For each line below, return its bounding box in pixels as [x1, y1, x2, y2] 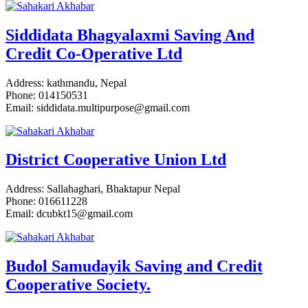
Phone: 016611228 [5, 195, 87, 208]
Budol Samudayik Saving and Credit [5, 257, 263, 276]
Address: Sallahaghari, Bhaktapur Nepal [5, 183, 180, 195]
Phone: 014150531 [5, 89, 88, 101]
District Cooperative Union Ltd [5, 151, 226, 169]
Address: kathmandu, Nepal [5, 76, 126, 89]
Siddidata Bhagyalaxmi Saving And [5, 25, 254, 44]
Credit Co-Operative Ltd [5, 44, 182, 63]
